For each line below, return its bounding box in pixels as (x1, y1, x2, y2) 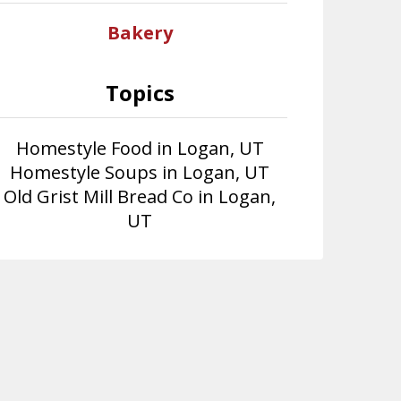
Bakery (107, 21, 173, 45)
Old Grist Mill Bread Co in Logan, (4, 184, 277, 209)
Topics (105, 78, 175, 107)
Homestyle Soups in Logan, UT (10, 160, 270, 184)
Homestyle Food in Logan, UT (15, 136, 264, 160)
